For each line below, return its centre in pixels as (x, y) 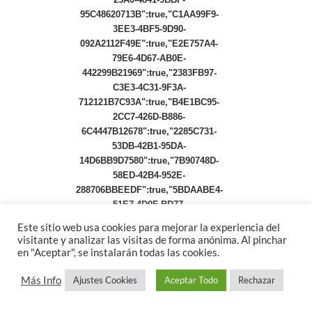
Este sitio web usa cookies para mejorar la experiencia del (149, 227)
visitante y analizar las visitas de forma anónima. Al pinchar (152, 240)
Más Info (41, 280)
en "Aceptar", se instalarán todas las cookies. (118, 252)
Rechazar (257, 280)
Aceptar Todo (191, 280)
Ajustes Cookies (105, 280)
